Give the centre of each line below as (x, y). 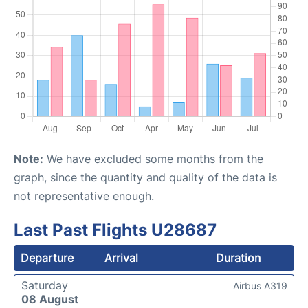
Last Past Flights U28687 (115, 230)
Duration (238, 258)
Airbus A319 (260, 286)
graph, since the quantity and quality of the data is (145, 177)
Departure (47, 258)
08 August (50, 299)
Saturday (45, 285)
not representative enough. (84, 196)
